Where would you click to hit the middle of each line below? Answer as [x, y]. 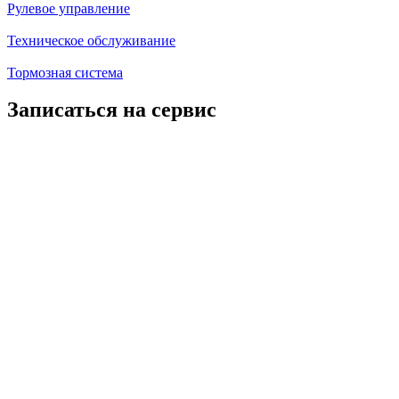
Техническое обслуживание [91, 40]
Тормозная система [65, 72]
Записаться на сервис [112, 110]
